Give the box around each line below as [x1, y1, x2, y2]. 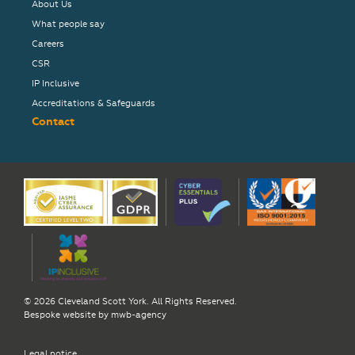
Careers [32, 39, 64, 49]
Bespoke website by [24, 310, 111, 320]
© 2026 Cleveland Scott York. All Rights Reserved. [24, 296, 237, 307]
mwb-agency [111, 310, 166, 320]
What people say [32, 19, 105, 29]
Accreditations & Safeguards [32, 98, 155, 109]
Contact [32, 115, 74, 128]
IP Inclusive [32, 78, 79, 89]
